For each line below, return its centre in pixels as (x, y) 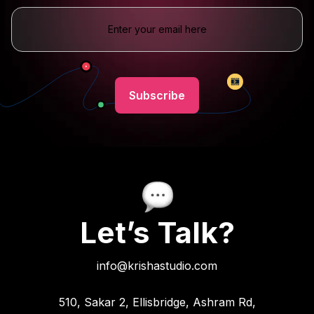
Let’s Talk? (157, 232)
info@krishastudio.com (157, 265)
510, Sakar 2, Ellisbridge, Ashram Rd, (157, 302)
